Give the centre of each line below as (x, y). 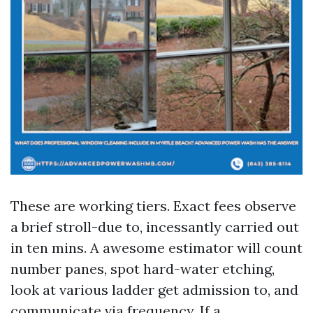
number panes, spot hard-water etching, (143, 269)
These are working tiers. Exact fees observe (153, 206)
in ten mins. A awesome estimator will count (156, 248)
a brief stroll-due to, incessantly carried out (155, 227)
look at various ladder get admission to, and (154, 290)
